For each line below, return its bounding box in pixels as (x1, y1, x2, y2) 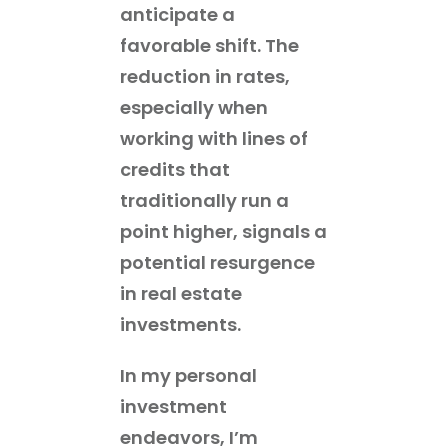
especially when (120, 94, 268, 120)
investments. (120, 311, 241, 337)
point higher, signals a (120, 218, 327, 244)
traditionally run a (120, 187, 289, 213)
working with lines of (120, 125, 308, 151)
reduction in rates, (120, 63, 290, 89)
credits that (120, 156, 230, 182)
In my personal (120, 362, 257, 388)
